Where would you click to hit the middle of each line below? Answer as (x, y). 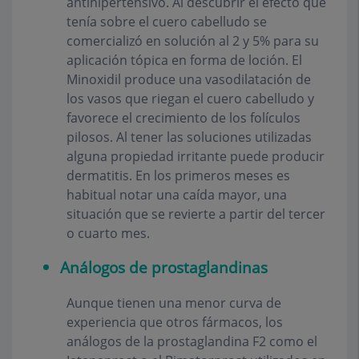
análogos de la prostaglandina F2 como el (192, 341)
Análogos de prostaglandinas (164, 268)
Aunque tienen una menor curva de (174, 303)
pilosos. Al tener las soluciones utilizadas (189, 137)
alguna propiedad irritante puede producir (196, 157)
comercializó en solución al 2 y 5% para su (193, 41)
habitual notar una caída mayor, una (177, 195)
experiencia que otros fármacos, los (175, 322)
